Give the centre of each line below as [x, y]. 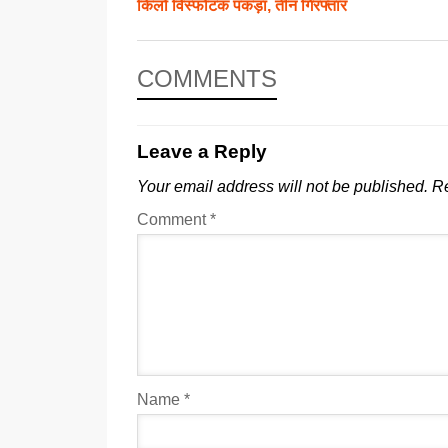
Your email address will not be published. [282, 186]
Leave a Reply [202, 151]
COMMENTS [207, 78]
